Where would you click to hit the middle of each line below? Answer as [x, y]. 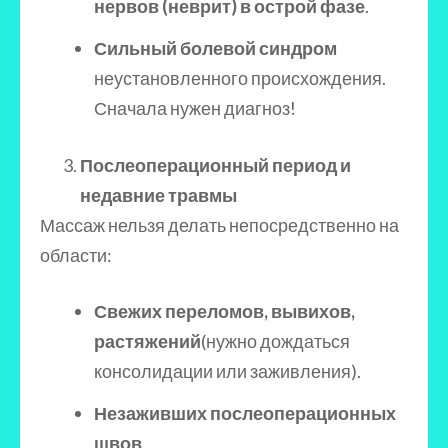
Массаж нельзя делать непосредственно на [219, 225]
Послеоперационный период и [215, 165]
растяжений [147, 341]
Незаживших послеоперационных [245, 413]
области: [76, 255]
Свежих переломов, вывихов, [224, 311]
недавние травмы [158, 195]
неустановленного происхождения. [240, 78]
